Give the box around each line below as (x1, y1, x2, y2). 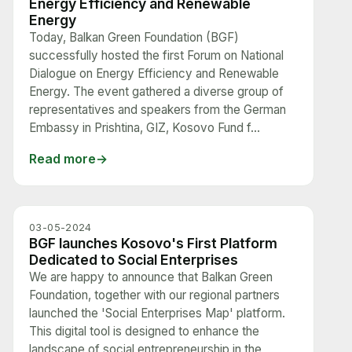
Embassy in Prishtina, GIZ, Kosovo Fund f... (29, 120, 260, 135)
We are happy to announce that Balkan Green (29, 269, 273, 284)
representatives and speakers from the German (29, 102, 286, 117)
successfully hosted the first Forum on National (29, 48, 284, 63)
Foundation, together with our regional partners (29, 288, 280, 302)
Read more (29, 151, 96, 167)
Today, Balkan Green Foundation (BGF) (29, 30, 239, 45)
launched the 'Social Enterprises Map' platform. (29, 306, 285, 321)
